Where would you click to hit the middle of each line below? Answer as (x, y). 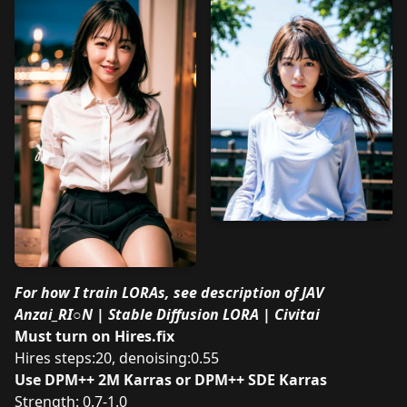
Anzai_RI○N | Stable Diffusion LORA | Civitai (167, 314)
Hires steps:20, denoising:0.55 (117, 357)
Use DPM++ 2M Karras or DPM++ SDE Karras (171, 379)
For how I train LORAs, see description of (158, 292)
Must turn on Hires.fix (94, 336)
